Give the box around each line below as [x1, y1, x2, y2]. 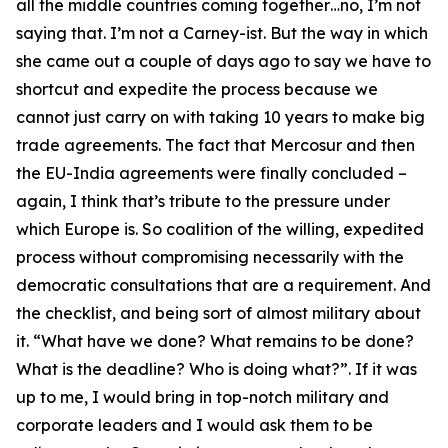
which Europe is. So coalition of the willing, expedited [16, 219, 424, 239]
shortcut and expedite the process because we [16, 79, 378, 99]
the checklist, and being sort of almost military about [16, 303, 421, 323]
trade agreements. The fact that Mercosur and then [16, 135, 415, 155]
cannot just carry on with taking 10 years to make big [16, 107, 425, 127]
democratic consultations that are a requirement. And [16, 275, 431, 295]
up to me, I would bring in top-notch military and [16, 387, 389, 407]
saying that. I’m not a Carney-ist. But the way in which [16, 23, 428, 43]
